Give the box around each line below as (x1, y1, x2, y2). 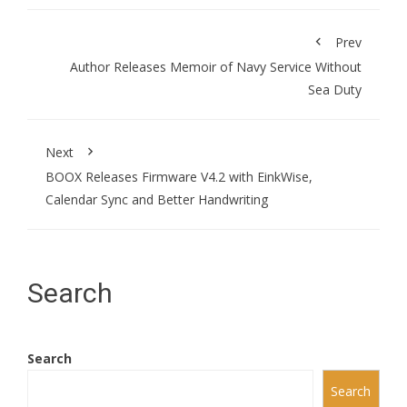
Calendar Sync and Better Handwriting (45, 190, 268, 208)
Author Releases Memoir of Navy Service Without (70, 57, 362, 75)
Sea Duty (308, 80, 362, 98)
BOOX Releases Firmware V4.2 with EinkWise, (45, 167, 313, 185)
